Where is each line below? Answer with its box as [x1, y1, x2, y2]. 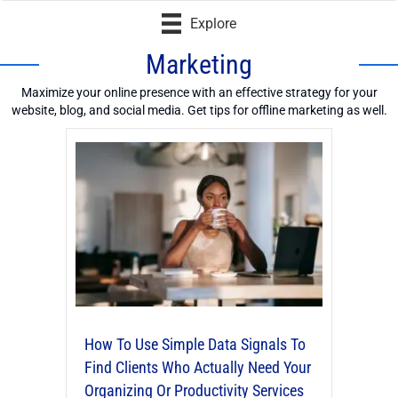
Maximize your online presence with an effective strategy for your [20, 84, 378, 99]
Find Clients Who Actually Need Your [84, 358, 311, 378]
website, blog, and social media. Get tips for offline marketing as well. [11, 102, 387, 117]
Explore [190, 15, 237, 33]
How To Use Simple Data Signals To [84, 335, 306, 354]
